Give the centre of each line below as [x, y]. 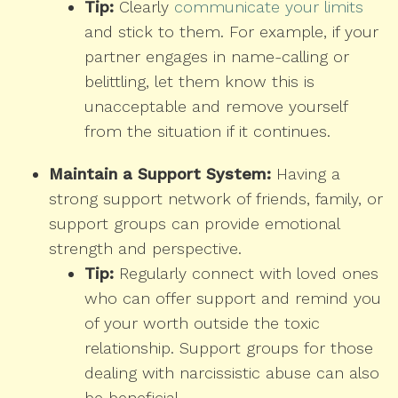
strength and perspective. [145, 249]
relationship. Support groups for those [229, 348]
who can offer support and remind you [233, 298]
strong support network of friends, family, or [216, 199]
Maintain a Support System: [160, 174]
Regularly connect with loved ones [246, 274]
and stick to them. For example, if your [231, 32]
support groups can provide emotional [194, 224]
